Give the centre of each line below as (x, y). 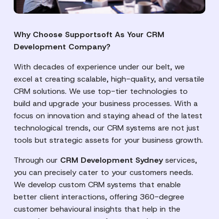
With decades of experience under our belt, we (99, 66)
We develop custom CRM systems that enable (97, 184)
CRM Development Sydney (113, 160)
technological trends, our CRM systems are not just (107, 128)
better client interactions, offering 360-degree (99, 197)
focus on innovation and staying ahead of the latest (108, 115)
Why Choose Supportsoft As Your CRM (89, 34)
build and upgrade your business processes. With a (106, 103)
